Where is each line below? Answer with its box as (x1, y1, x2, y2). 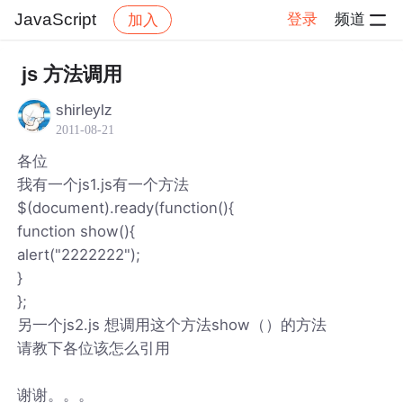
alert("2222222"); (17, 245, 141, 264)
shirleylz (56, 101, 113, 119)
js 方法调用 (21, 63, 122, 85)
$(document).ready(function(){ (17, 198, 235, 217)
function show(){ (17, 221, 136, 240)
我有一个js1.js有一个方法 (17, 175, 190, 193)
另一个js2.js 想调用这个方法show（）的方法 (17, 315, 327, 334)
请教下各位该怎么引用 (17, 338, 171, 357)
